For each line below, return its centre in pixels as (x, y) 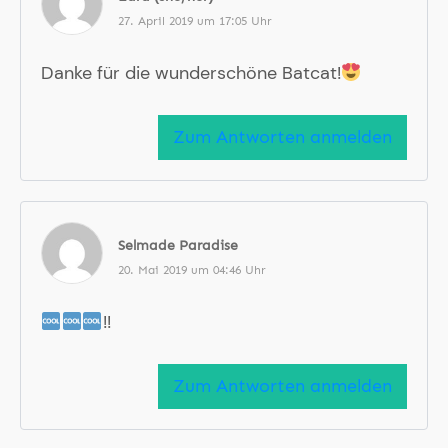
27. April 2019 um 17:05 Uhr (195, 21)
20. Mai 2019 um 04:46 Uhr (192, 270)
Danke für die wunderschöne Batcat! (191, 73)
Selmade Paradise (178, 245)
